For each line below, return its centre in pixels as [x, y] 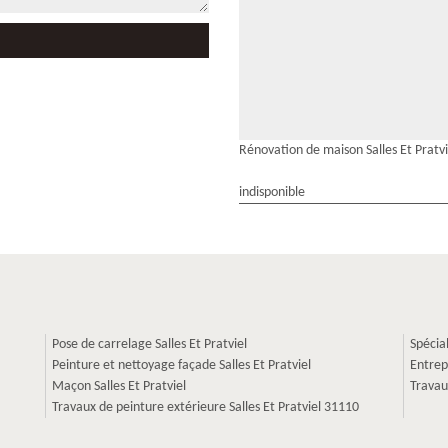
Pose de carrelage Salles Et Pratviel [149, 344]
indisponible [272, 192]
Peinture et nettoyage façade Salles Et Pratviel [181, 365]
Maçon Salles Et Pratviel [119, 386]
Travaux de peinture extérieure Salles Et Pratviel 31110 [205, 407]
